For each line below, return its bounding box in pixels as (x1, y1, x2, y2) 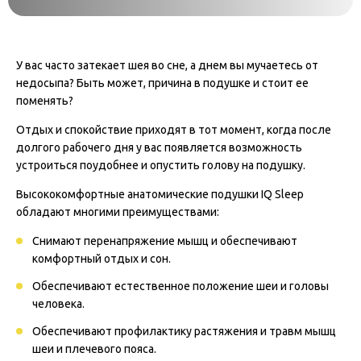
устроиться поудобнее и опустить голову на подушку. (16, 159, 305, 172)
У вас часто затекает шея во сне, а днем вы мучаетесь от (16, 59, 318, 72)
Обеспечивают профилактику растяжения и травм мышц (32, 325, 336, 338)
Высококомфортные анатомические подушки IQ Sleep (16, 188, 304, 201)
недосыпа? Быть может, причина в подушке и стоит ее (16, 77, 309, 89)
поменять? (16, 94, 73, 107)
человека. (32, 297, 85, 310)
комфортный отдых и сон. (32, 252, 171, 265)
